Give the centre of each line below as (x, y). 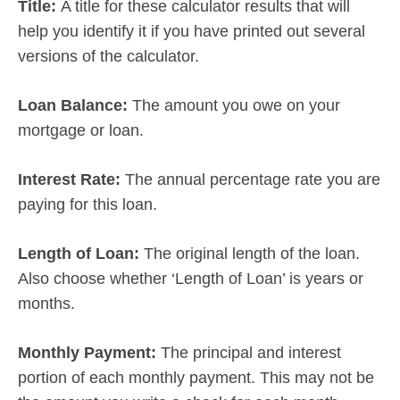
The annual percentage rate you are (253, 179)
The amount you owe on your (236, 105)
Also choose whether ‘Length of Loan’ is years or (191, 278)
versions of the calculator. (108, 56)
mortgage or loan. (81, 130)
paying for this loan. (87, 204)
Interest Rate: (71, 179)
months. (46, 303)
